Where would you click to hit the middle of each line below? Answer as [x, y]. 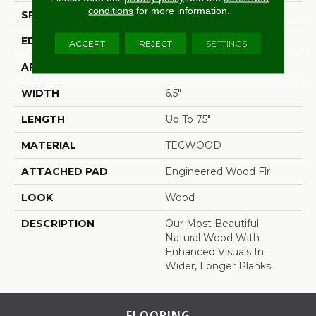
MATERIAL [49, 145]
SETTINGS [226, 43]
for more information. [182, 10]
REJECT [155, 43]
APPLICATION [58, 67]
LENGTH [43, 119]
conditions [111, 10]
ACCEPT [87, 43]
